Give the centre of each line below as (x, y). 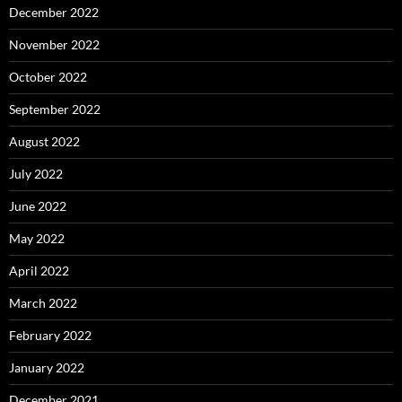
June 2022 (38, 206)
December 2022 (54, 13)
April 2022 (39, 271)
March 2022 (43, 303)
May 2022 (37, 239)
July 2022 (36, 174)
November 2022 (54, 45)
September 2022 (55, 109)
